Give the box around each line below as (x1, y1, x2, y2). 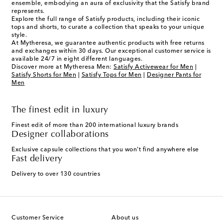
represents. (11, 8, 45, 15)
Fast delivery (11, 155, 63, 164)
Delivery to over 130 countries (11, 171, 100, 178)
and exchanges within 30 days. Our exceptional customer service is (11, 48, 211, 55)
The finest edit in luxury (11, 106, 109, 115)
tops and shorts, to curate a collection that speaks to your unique (11, 24, 204, 31)
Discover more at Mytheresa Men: (11, 64, 113, 71)
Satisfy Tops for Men (81, 72, 142, 79)
